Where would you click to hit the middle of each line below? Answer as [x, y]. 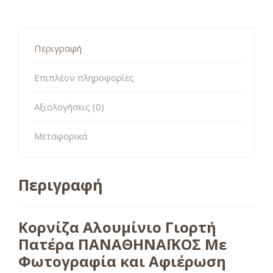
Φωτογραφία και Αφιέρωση [122, 261]
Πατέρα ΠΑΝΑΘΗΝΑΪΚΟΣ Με [122, 244]
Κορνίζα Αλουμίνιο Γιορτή [117, 227]
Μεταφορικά [61, 136]
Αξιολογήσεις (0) [69, 106]
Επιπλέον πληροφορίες [84, 77]
